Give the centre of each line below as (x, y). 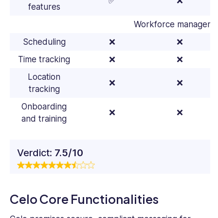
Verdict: (36, 153)
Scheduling (44, 42)
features (44, 7)
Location (44, 77)
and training (44, 119)
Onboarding (44, 107)
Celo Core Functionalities (84, 199)
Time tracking (44, 60)
